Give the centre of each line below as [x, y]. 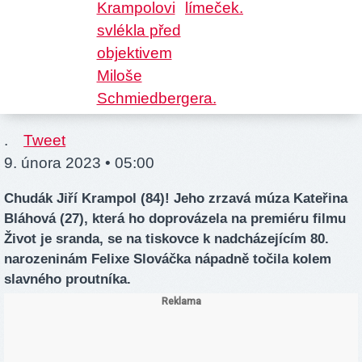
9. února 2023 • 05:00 [79, 163]
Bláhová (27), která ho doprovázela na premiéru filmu [175, 219]
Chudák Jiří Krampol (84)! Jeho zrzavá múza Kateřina [176, 199]
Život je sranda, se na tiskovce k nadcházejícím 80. [166, 239]
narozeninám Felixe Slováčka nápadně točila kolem [168, 259]
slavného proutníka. [67, 280]
